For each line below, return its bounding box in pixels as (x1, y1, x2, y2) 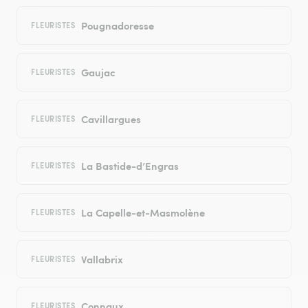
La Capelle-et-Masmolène (80, 205, 205, 220)
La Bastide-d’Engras (80, 158, 179, 173)
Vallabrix (80, 252, 123, 267)
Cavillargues (80, 111, 141, 126)
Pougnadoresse (80, 18, 154, 33)
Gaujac (80, 65, 115, 80)
